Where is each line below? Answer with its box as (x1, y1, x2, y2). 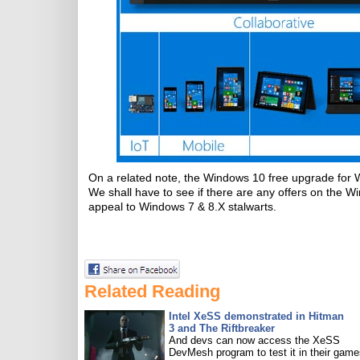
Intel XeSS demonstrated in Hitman (169, 310, 344, 322)
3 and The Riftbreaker (169, 322, 275, 334)
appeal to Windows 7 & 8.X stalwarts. (88, 200, 276, 213)
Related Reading (84, 281, 220, 301)
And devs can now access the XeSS (169, 334, 340, 346)
